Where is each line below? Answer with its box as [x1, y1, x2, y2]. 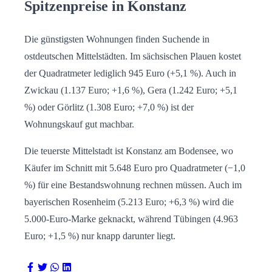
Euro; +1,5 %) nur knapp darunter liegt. [24, 230, 175, 241]
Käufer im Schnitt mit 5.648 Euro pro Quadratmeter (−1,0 [24, 162, 245, 173]
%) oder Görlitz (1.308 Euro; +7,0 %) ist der [24, 101, 194, 112]
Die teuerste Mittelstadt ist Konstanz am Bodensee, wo [24, 145, 233, 156]
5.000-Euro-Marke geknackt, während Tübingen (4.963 [24, 213, 238, 224]
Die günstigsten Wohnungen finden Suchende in [24, 33, 209, 44]
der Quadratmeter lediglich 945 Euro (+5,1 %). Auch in [24, 67, 236, 78]
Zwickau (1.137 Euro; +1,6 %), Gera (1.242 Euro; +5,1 [24, 84, 237, 95]
